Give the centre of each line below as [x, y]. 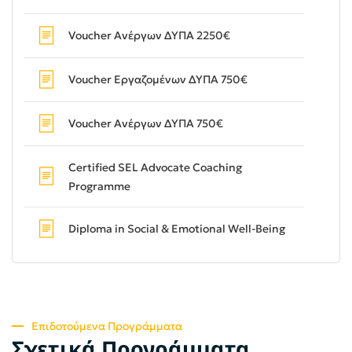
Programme [99, 187]
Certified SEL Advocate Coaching [155, 168]
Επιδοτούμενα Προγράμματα [107, 326]
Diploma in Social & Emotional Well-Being [177, 229]
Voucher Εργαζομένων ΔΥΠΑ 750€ [158, 80]
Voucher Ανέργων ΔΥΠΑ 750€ [146, 124]
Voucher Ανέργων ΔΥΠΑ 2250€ [149, 36]
